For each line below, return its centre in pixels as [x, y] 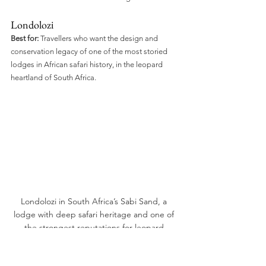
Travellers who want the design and [99, 38]
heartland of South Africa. [53, 77]
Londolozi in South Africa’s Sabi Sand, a [95, 202]
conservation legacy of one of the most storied [90, 51]
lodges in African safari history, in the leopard [88, 64]
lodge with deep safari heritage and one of [95, 215]
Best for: [25, 38]
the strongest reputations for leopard [95, 228]
